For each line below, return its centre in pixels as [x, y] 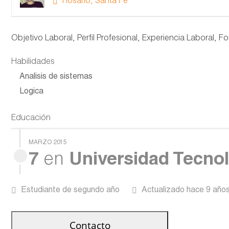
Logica [31, 92]
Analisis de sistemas [56, 77]
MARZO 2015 [48, 143]
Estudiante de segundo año [70, 191]
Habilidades [33, 62]
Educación [31, 119]
